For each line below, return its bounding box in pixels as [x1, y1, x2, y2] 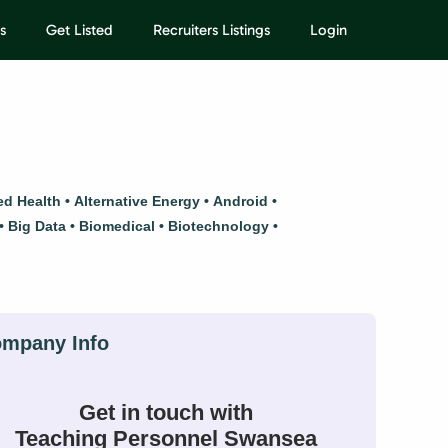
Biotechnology [168, 218, 269, 234]
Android [213, 193, 268, 209]
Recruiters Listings [153, 21, 270, 39]
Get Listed [46, 21, 113, 39]
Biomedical [79, 218, 155, 234]
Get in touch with [79, 400, 253, 425]
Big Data [8, 218, 66, 234]
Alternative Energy [74, 193, 200, 209]
